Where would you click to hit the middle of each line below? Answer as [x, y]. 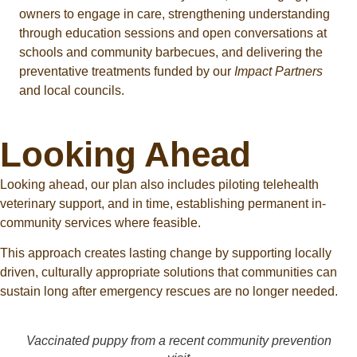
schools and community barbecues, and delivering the [171, 53]
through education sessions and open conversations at [173, 33]
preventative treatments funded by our [127, 72]
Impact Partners [279, 72]
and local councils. [72, 91]
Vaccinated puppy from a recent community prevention [178, 341]
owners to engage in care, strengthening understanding [175, 14]
